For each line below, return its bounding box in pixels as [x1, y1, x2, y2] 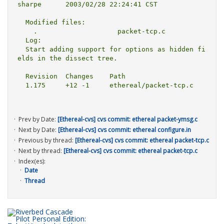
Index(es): [18, 156, 45, 165]
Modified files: [17, 18, 25, 26]
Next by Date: [18, 125, 58, 134]
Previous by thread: [18, 135, 75, 144]
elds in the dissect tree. [17, 54, 117, 62]
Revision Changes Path [17, 72, 25, 80]
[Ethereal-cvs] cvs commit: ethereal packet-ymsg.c [57, 114, 197, 123]
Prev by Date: [18, 114, 57, 123]
